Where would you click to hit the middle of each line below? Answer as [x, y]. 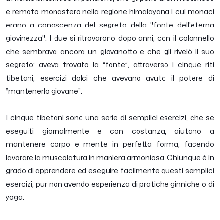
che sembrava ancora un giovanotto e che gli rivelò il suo [110, 52]
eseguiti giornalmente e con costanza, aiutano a [110, 132]
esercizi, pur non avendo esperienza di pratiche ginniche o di [110, 185]
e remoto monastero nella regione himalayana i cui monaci [110, 12]
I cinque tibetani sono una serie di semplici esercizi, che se [110, 118]
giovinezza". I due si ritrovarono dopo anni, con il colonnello [110, 39]
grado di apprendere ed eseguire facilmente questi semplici [110, 171]
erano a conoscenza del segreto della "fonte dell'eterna [110, 26]
